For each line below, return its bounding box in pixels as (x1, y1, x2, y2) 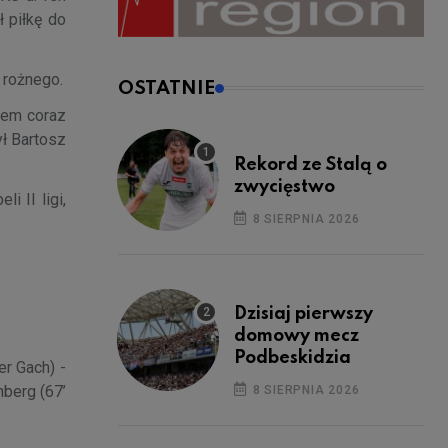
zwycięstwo (234, 177, 335, 196)
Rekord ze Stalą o (234, 155, 387, 174)
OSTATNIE (118, 78, 215, 98)
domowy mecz (234, 326, 359, 345)
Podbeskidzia (234, 348, 351, 367)
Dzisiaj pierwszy (234, 304, 373, 323)
